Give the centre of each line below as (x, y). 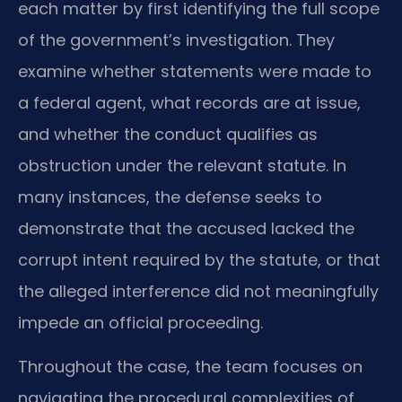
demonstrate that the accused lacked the (186, 228)
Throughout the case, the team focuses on (190, 367)
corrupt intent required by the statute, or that (199, 259)
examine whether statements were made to (195, 71)
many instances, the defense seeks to (170, 197)
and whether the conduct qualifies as (168, 134)
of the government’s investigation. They (176, 39)
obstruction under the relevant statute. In (182, 165)
